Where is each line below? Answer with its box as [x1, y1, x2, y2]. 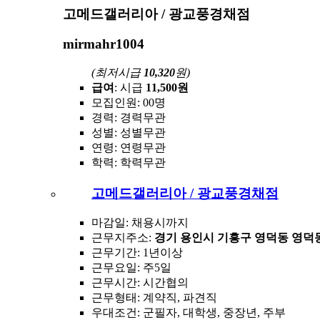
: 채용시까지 [126, 216, 189, 229]
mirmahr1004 [63, 36, 144, 52]
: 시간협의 [137, 276, 189, 289]
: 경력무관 [114, 111, 166, 124]
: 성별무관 [114, 126, 166, 139]
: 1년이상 [137, 246, 183, 259]
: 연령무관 [114, 141, 166, 154]
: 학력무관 [114, 156, 166, 169]
